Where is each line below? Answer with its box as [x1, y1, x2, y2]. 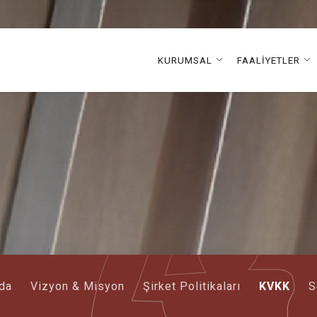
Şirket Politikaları [142, 279, 241, 293]
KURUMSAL [157, 55, 212, 66]
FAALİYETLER [236, 55, 300, 66]
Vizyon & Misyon [30, 279, 125, 293]
